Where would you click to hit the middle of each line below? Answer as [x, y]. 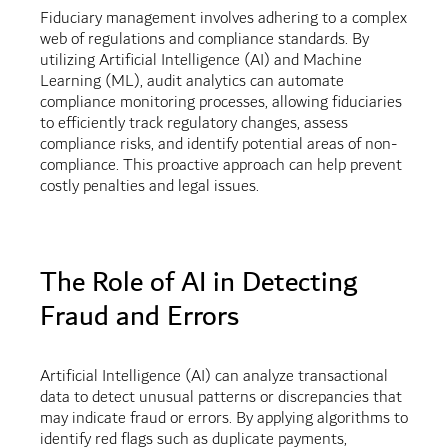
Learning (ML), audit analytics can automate [191, 82]
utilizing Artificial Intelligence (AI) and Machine [200, 61]
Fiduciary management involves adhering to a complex [223, 19]
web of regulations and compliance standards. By [204, 40]
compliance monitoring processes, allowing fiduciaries [220, 103]
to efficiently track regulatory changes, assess [193, 124]
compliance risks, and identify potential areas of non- [218, 145]
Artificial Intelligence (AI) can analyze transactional [213, 377]
